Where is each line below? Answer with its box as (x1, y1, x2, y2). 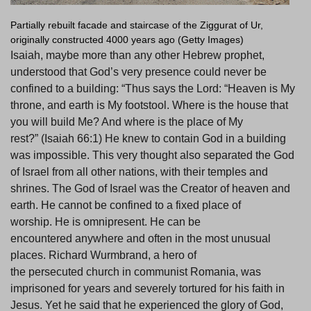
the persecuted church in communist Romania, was (10, 266, 261, 278)
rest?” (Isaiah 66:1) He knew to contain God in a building (10, 133, 286, 145)
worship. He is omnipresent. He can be (10, 216, 201, 228)
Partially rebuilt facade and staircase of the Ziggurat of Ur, (10, 19, 263, 31)
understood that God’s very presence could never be (10, 66, 267, 78)
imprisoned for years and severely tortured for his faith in (10, 283, 285, 295)
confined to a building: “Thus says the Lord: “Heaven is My (10, 83, 295, 95)
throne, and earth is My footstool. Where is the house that (10, 99, 288, 112)
